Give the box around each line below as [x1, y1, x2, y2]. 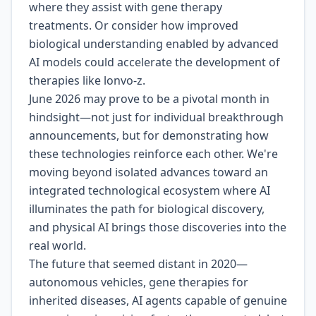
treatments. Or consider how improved [29, 18, 238, 33]
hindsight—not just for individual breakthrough [29, 109, 284, 125]
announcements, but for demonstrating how [29, 128, 269, 143]
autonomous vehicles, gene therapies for [29, 274, 248, 290]
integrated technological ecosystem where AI [29, 183, 270, 198]
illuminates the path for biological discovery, [29, 201, 265, 217]
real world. [29, 238, 86, 253]
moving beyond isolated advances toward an [29, 164, 268, 180]
